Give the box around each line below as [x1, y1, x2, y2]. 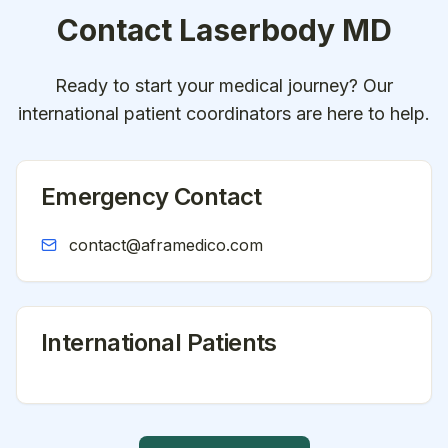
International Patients [41, 328, 277, 357]
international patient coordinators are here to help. [18, 103, 430, 124]
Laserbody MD [178, 12, 392, 48]
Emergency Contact [41, 182, 262, 211]
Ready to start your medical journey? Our [55, 75, 393, 96]
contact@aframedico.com [69, 235, 263, 255]
